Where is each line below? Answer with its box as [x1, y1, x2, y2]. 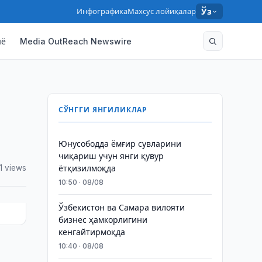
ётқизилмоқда [58, 163, 116, 173]
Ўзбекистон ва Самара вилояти [58, 202, 185, 212]
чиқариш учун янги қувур [58, 151, 164, 161]
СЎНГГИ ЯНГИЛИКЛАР [58, 105, 148, 114]
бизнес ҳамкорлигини [58, 215, 147, 225]
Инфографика [77, 6, 128, 16]
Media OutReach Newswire [20, 36, 132, 46]
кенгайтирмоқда [58, 227, 125, 237]
